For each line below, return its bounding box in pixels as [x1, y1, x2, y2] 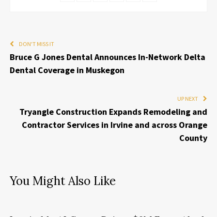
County [179, 132, 207, 144]
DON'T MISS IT [19, 40, 54, 48]
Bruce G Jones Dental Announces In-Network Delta [10, 51, 205, 63]
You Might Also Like [10, 173, 116, 189]
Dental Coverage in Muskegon [10, 64, 124, 76]
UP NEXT [177, 95, 198, 103]
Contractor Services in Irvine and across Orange [22, 119, 207, 131]
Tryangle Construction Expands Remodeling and [19, 106, 207, 118]
